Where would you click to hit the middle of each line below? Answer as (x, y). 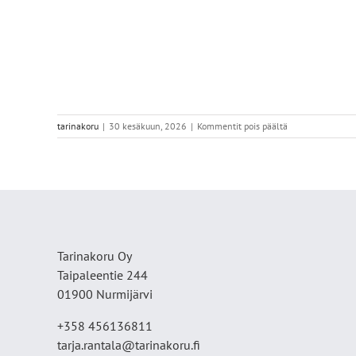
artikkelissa (310, 126)
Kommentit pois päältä (242, 126)
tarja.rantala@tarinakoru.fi (129, 345)
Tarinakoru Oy (95, 256)
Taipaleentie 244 (103, 275)
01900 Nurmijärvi (105, 294)
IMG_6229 (308, 140)
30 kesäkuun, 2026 (148, 126)
